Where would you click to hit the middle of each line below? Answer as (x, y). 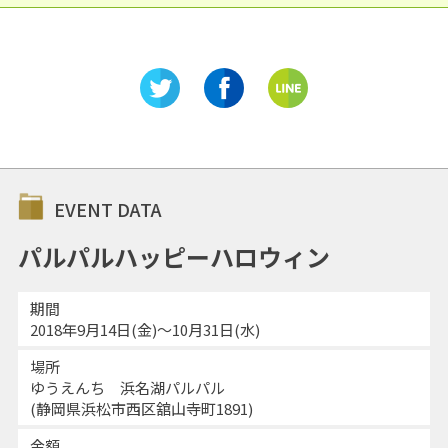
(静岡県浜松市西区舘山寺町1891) (141, 408)
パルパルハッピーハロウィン (173, 256)
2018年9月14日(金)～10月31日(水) (144, 329)
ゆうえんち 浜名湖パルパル (127, 387)
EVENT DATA (107, 208)
